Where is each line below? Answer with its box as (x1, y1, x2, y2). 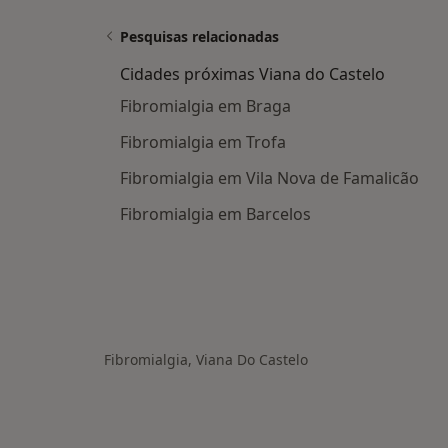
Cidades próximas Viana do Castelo (120, 63, 385, 86)
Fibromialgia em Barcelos (120, 203, 311, 226)
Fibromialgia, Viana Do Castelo (104, 350, 308, 370)
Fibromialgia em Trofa (120, 131, 286, 154)
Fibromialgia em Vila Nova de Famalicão (120, 167, 419, 190)
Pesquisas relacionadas (120, 27, 279, 47)
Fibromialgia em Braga (120, 95, 291, 118)
